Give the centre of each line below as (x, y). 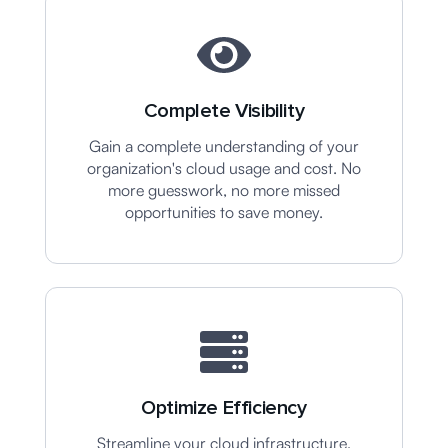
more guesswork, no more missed (224, 190)
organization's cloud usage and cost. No (224, 168)
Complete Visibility (224, 111)
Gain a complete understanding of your (224, 146)
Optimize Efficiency (224, 408)
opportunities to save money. (224, 212)
